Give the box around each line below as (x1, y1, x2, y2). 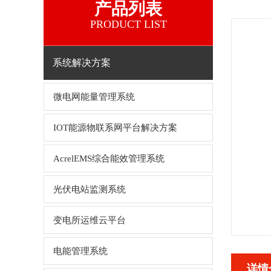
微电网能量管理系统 (53, 92, 135, 102)
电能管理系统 (53, 246, 108, 256)
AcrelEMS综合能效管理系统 (53, 154, 165, 163)
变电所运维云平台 (53, 215, 126, 225)
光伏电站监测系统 (53, 184, 126, 194)
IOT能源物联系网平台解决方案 (53, 123, 177, 132)
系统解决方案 (53, 57, 111, 68)
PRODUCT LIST (90, 18, 167, 30)
